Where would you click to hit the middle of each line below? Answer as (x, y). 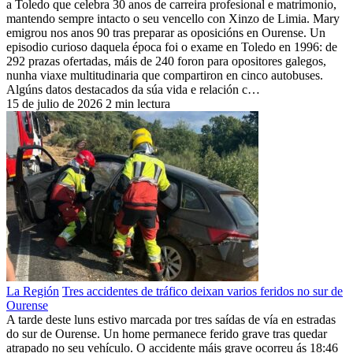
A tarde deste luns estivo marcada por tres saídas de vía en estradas (171, 319)
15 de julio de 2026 (54, 103)
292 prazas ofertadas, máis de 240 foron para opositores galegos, (166, 61)
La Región (33, 291)
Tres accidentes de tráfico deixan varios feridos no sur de (203, 291)
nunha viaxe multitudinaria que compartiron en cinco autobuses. (165, 75)
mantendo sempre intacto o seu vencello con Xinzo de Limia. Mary (173, 18)
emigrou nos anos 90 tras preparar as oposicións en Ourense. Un (166, 32)
